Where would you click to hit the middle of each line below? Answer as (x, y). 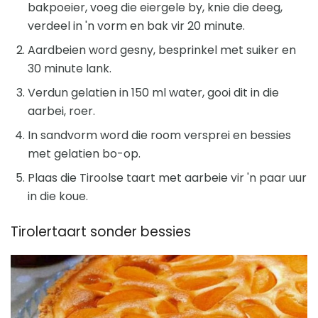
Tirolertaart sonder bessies (101, 232)
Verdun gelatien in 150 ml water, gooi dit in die (153, 93)
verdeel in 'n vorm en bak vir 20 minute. (136, 26)
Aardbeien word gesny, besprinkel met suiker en (162, 50)
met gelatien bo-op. (84, 154)
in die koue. (58, 197)
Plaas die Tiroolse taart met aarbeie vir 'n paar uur (167, 178)
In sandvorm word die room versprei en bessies (159, 136)
